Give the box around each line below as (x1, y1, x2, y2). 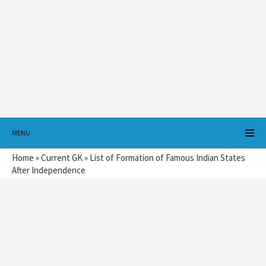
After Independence (12, 164, 85, 176)
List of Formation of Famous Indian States (90, 152, 245, 163)
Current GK (41, 152, 83, 163)
